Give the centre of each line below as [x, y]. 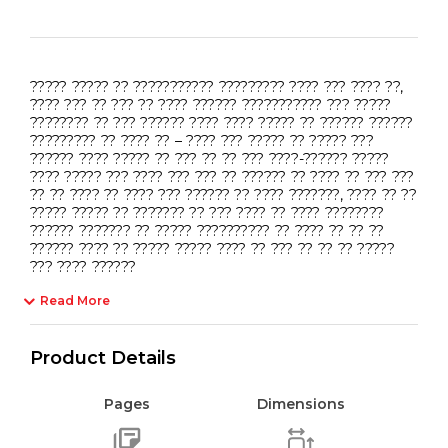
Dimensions [301, 403]
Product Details [103, 357]
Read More [75, 300]
